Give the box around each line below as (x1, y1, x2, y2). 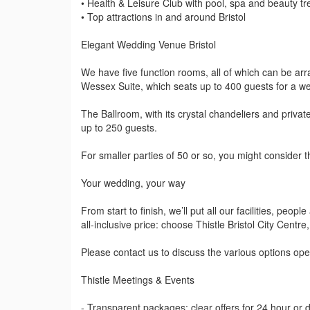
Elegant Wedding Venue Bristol (81, 37, 216, 52)
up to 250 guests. (81, 120, 157, 135)
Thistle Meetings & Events (81, 273, 194, 287)
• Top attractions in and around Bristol (81, 10, 246, 24)
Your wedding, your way (81, 176, 185, 190)
